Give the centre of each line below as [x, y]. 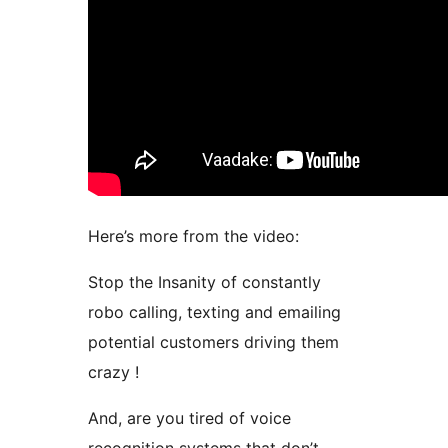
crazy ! [113, 372]
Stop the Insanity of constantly [204, 282]
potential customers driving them [213, 342]
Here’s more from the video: [193, 236]
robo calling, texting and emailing [214, 312]
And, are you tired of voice [189, 418]
